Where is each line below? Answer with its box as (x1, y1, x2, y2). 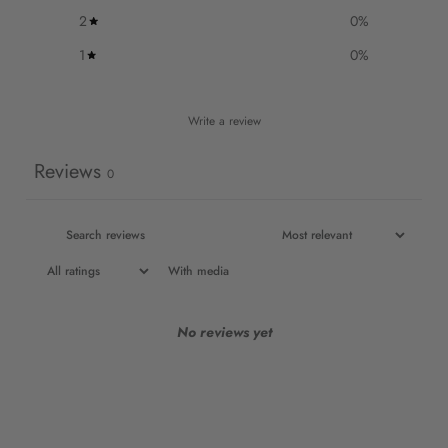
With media (168, 261, 229, 280)
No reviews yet (176, 322, 272, 343)
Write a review (187, 112, 261, 131)
